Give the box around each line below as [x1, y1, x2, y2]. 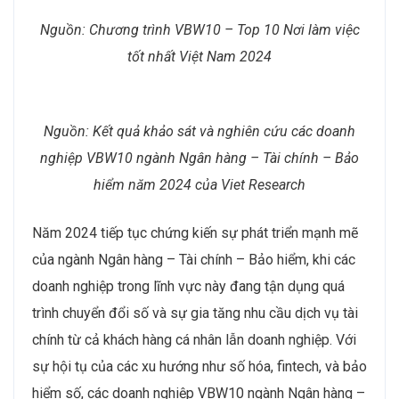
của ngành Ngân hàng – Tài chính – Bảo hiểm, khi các [32, 250, 355, 268]
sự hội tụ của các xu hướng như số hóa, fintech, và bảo [32, 357, 367, 375]
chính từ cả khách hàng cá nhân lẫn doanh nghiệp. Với [32, 330, 356, 348]
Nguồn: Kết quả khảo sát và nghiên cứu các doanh [44, 122, 355, 140]
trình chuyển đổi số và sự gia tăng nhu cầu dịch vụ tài [32, 304, 358, 322]
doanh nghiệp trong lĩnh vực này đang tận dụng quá [32, 277, 345, 295]
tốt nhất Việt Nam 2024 [127, 47, 272, 65]
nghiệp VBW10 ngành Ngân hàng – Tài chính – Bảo [40, 149, 359, 167]
